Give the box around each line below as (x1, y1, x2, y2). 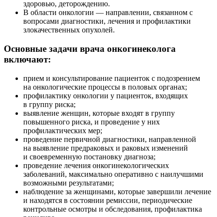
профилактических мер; (23, 126, 102, 135)
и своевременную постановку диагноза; (23, 152, 155, 161)
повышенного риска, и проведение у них (23, 117, 160, 126)
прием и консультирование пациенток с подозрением (23, 74, 200, 82)
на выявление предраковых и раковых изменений (23, 143, 188, 152)
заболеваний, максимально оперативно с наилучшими (23, 170, 203, 178)
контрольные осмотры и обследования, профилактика (23, 204, 202, 213)
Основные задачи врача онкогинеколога (4, 44, 176, 54)
